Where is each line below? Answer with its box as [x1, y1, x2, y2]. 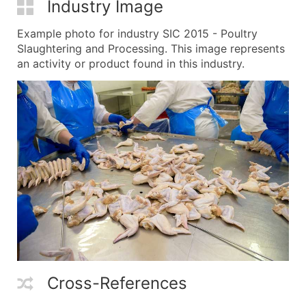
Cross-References [47, 273, 187, 293]
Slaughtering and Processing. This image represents [17, 41, 285, 55]
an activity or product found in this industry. [17, 56, 245, 70]
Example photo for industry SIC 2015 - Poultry [17, 26, 258, 40]
